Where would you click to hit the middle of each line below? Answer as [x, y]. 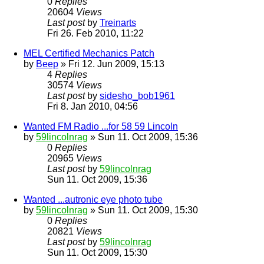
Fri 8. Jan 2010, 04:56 [93, 107]
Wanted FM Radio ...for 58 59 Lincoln [101, 127]
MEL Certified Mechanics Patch [89, 54]
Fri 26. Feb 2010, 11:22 [95, 34]
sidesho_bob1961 [137, 96]
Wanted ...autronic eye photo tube [93, 200]
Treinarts [118, 23]
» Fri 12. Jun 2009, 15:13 [111, 64]
